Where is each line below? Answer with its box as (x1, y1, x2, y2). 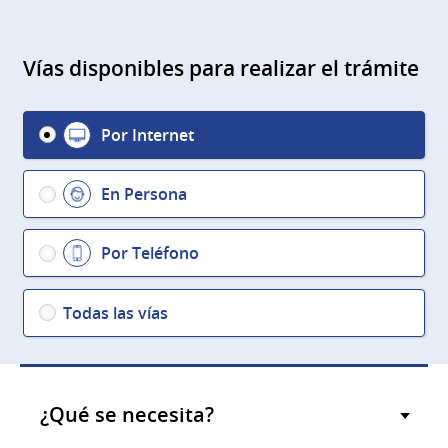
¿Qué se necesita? (40, 400, 214, 428)
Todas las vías (63, 301, 169, 324)
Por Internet (100, 123, 194, 146)
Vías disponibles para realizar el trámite (22, 54, 419, 83)
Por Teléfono (100, 242, 199, 265)
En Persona (100, 183, 187, 205)
